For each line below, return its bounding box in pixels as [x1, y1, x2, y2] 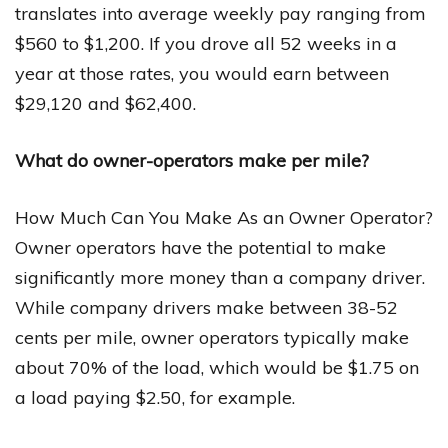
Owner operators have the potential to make [15, 236, 386, 260]
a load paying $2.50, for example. [15, 386, 295, 410]
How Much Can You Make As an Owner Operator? [15, 206, 433, 230]
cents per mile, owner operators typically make [15, 326, 409, 350]
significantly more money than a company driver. [15, 266, 425, 290]
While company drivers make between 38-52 [15, 296, 398, 320]
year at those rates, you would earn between [15, 62, 389, 86]
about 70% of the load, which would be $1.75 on [15, 356, 419, 380]
